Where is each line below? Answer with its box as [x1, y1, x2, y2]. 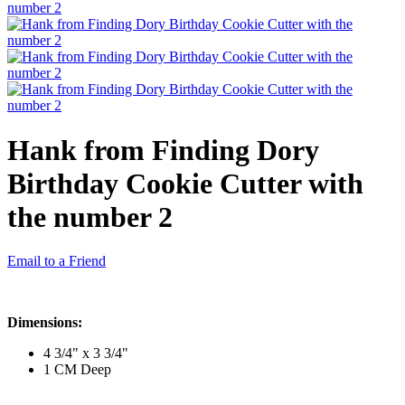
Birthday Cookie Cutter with [7, 166, 363, 200]
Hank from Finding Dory [7, 133, 319, 166]
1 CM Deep [43, 362, 111, 378]
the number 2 [7, 200, 173, 233]
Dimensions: [7, 315, 82, 331]
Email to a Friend [7, 253, 106, 269]
